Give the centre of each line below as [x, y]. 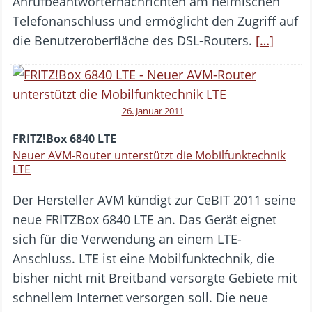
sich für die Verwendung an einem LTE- [127, 239]
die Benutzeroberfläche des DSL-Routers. [134, 40]
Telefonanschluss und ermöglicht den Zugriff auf [155, 21]
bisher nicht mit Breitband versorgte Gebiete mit [155, 278]
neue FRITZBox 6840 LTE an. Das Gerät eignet [145, 219]
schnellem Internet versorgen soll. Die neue [140, 297]
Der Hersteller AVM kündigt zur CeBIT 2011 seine [154, 200]
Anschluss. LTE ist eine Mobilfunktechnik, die [143, 258]
